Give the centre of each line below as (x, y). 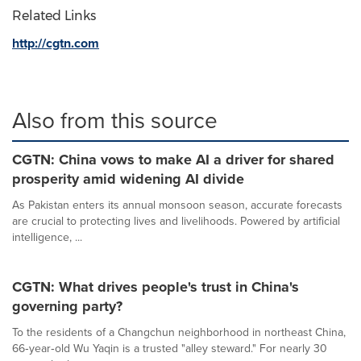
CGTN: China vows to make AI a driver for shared (173, 160)
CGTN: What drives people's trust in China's (156, 287)
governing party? (67, 306)
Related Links (54, 16)
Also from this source (115, 120)
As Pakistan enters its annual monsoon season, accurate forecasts (177, 205)
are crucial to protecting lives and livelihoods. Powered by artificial (176, 221)
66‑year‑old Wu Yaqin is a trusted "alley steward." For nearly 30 (170, 348)
